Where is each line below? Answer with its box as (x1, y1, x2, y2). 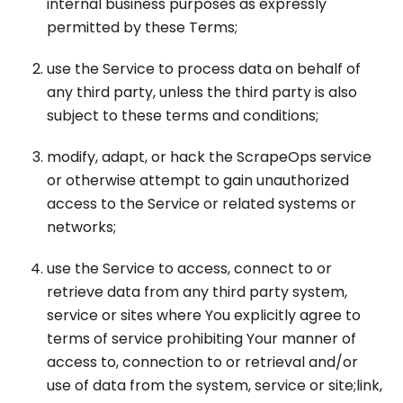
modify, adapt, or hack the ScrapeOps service (47, 147, 372, 167)
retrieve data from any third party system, (47, 282, 347, 302)
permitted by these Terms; (47, 17, 237, 38)
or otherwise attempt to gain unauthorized (47, 170, 349, 191)
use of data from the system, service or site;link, (47, 375, 382, 396)
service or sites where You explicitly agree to (47, 305, 361, 326)
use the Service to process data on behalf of (47, 58, 361, 79)
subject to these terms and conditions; (47, 105, 318, 126)
